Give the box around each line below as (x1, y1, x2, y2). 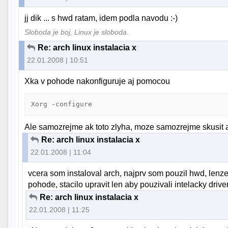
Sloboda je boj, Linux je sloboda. (24, 28, 129, 37)
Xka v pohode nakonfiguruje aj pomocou (24, 77, 170, 86)
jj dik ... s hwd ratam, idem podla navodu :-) (24, 14, 178, 23)
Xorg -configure (31, 100, 93, 108)
